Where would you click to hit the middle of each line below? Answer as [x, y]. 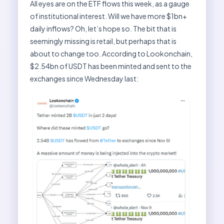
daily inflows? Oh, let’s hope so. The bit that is [103, 29]
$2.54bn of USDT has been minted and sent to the [111, 66]
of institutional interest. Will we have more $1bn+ [108, 16]
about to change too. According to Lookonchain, [111, 54]
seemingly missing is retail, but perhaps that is [103, 41]
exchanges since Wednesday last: [84, 79]
